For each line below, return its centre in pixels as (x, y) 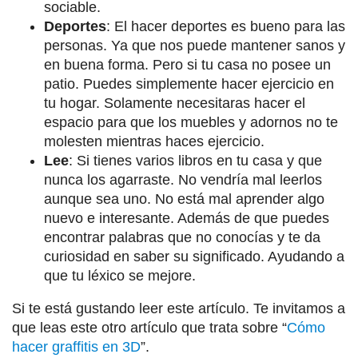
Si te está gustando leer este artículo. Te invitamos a (179, 309)
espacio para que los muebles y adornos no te (191, 123)
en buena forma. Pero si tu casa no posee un (187, 65)
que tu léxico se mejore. (120, 276)
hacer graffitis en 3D (76, 347)
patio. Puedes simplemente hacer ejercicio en (189, 84)
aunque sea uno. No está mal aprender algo (184, 199)
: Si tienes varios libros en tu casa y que (195, 161)
